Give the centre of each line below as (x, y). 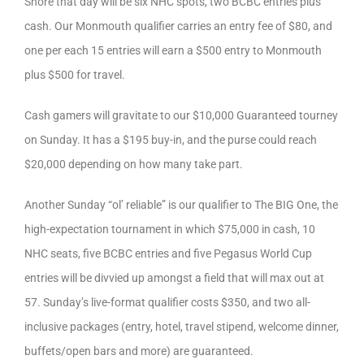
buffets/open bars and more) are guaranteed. (139, 351)
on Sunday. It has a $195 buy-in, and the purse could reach (171, 140)
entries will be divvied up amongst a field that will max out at (174, 278)
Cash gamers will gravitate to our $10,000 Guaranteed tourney (181, 115)
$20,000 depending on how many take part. (134, 164)
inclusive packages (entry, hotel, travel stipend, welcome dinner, (182, 327)
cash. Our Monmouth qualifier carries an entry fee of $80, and (178, 26)
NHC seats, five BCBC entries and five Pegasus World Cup (168, 253)
